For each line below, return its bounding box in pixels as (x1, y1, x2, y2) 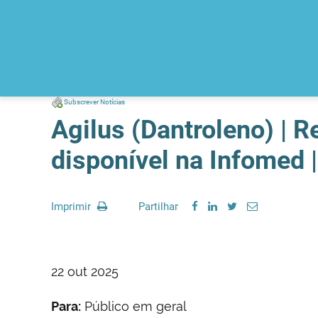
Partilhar (138, 200, 178, 213)
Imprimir (51, 200, 94, 213)
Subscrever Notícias (64, 97, 125, 106)
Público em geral (81, 298, 187, 314)
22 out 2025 (51, 263, 119, 279)
